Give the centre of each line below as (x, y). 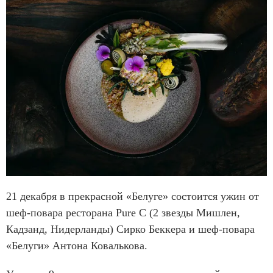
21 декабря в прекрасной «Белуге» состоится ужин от (133, 197)
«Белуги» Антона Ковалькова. (77, 246)
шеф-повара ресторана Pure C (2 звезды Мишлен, (123, 213)
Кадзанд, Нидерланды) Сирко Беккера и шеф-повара (130, 229)
